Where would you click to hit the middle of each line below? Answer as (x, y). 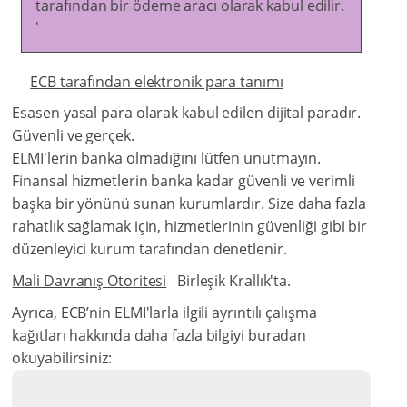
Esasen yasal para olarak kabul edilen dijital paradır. (187, 113)
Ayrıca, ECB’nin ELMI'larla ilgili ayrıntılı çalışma (164, 313)
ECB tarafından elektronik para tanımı (157, 82)
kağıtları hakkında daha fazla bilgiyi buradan (159, 336)
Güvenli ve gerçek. (73, 136)
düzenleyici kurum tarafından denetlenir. (151, 249)
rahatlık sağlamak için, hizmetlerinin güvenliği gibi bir (190, 227)
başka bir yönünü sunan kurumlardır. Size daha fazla (189, 204)
